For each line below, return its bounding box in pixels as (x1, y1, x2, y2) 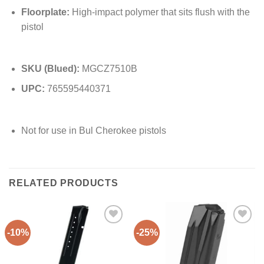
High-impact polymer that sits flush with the (69, 7, 250, 18)
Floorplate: (21, 7, 70, 18)
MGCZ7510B (79, 63, 137, 74)
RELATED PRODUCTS (9, 178, 118, 189)
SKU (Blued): (21, 63, 80, 74)
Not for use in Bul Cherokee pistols (21, 126, 166, 136)
